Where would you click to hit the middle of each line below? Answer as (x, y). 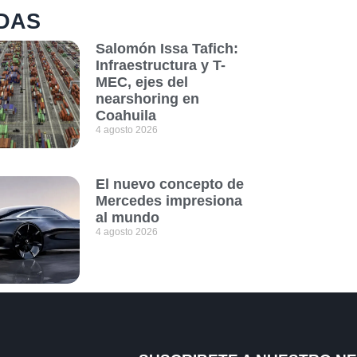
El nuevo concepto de (169, 184)
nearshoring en (147, 99)
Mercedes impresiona (169, 201)
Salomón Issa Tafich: (167, 49)
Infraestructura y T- (160, 65)
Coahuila (126, 116)
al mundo (127, 218)
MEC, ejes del (141, 82)
